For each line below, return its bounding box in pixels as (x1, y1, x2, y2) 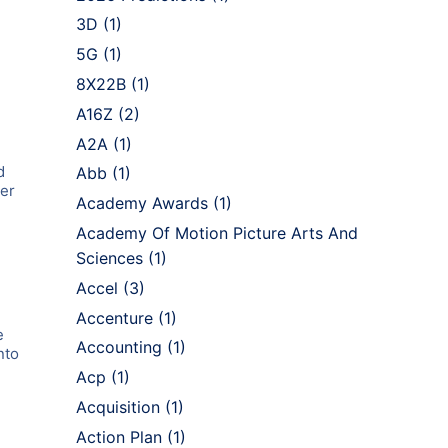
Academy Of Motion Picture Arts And (76, 222, 358, 243)
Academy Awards (76, 193, 208, 214)
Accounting (76, 337, 162, 358)
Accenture (76, 307, 153, 328)
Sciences (76, 247, 143, 268)
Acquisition (76, 396, 160, 417)
